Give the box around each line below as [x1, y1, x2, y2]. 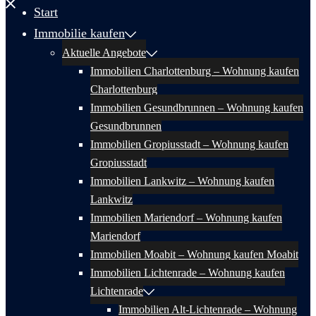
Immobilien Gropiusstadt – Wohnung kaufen [90, 138, 288, 150]
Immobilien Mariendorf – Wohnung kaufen [90, 212, 282, 224]
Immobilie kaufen [34, 26, 125, 40]
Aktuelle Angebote [62, 47, 146, 59]
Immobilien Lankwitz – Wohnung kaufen [90, 175, 274, 187]
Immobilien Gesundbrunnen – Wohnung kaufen [90, 102, 303, 114]
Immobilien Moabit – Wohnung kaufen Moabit [90, 248, 298, 260]
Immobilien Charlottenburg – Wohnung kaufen [90, 65, 299, 77]
